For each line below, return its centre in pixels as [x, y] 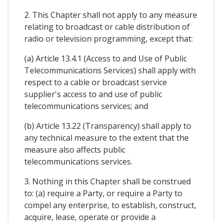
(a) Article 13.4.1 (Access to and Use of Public [106, 59]
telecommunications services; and [86, 106]
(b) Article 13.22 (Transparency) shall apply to [108, 126]
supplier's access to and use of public [93, 94]
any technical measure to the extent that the [107, 138]
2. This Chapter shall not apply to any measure [111, 15]
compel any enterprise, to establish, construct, [110, 205]
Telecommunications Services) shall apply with [110, 71]
